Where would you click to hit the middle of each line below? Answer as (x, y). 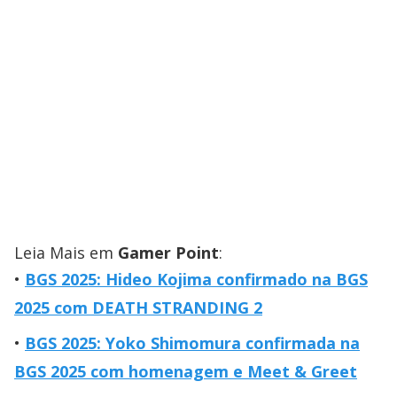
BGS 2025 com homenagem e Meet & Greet (186, 372)
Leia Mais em (66, 253)
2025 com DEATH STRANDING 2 (138, 308)
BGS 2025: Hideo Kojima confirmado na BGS (196, 280)
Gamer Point (168, 253)
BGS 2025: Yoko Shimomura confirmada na (192, 343)
